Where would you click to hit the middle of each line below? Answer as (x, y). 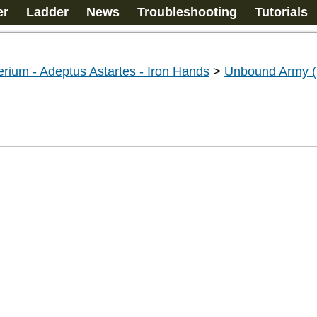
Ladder (47, 12)
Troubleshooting (187, 12)
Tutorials (281, 12)
